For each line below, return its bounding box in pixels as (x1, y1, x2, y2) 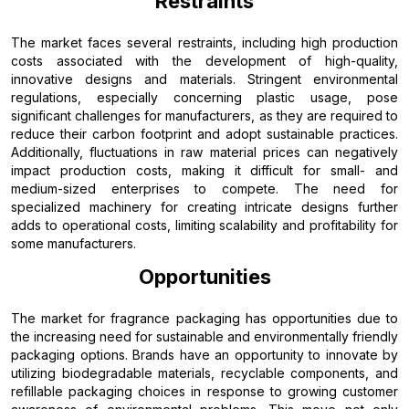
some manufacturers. (11, 235, 136, 251)
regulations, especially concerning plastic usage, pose (11, 89, 398, 105)
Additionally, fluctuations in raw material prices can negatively (11, 143, 398, 160)
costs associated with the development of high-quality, (11, 52, 398, 68)
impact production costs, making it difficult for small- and (11, 162, 398, 178)
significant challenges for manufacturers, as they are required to (11, 107, 398, 123)
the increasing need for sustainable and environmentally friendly (11, 328, 398, 344)
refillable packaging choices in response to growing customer (11, 383, 398, 399)
